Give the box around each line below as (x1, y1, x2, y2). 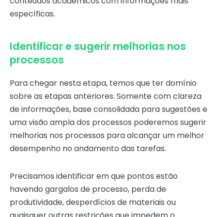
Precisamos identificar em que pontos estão (10, 170, 178, 182)
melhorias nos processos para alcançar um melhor (10, 130, 204, 141)
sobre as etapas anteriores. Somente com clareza (10, 91, 201, 102)
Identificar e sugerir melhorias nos (10, 39, 186, 54)
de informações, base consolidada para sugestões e (10, 104, 207, 115)
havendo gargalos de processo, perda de (10, 184, 166, 195)
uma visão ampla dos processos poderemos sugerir (10, 117, 206, 128)
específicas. (10, 8, 55, 20)
